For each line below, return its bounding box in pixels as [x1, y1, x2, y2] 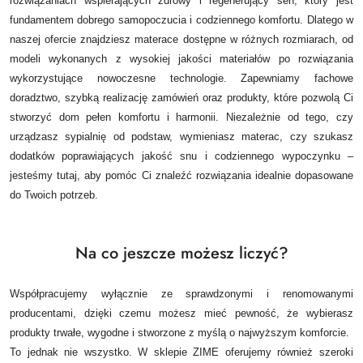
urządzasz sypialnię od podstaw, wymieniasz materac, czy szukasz [10, 130, 353, 143]
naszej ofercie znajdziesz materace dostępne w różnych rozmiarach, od [10, 33, 353, 46]
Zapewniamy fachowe [241, 72, 353, 85]
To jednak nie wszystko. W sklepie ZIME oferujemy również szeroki [10, 346, 353, 359]
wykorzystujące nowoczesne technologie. [10, 72, 241, 85]
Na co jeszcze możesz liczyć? [75, 241, 288, 266]
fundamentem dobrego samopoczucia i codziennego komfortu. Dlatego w [10, 14, 353, 27]
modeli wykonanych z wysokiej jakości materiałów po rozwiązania [10, 53, 353, 66]
